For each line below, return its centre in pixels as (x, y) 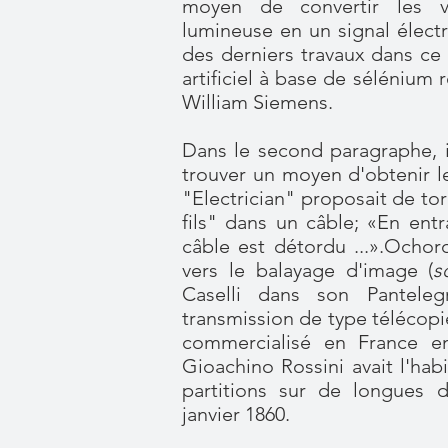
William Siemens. (257, 102)
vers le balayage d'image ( (308, 270)
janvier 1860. (236, 414)
